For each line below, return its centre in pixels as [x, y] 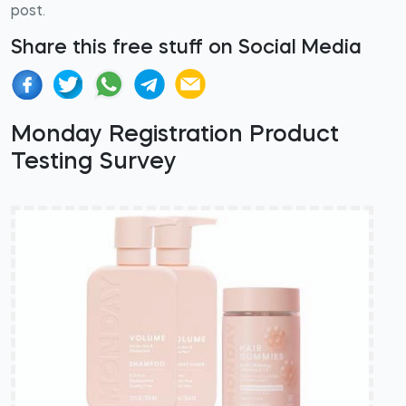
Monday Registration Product [175, 135]
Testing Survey [94, 163]
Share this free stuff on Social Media [186, 48]
